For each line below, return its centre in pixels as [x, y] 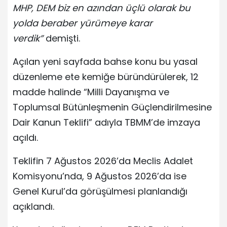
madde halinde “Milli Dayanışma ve [91, 92]
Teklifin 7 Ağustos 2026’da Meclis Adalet [103, 161]
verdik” [28, 38]
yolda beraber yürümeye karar [83, 23]
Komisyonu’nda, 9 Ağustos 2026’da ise [100, 176]
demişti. [62, 38]
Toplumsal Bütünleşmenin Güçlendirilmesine [112, 107]
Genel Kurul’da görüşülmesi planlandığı [100, 191]
